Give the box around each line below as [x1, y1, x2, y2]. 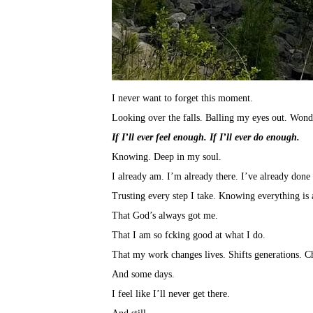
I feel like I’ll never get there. [112, 289, 230, 300]
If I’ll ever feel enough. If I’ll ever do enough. [112, 132, 300, 143]
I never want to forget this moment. [112, 93, 253, 104]
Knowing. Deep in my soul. [112, 152, 221, 163]
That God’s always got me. [112, 210, 218, 221]
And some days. [112, 269, 175, 280]
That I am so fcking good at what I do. [112, 230, 265, 241]
